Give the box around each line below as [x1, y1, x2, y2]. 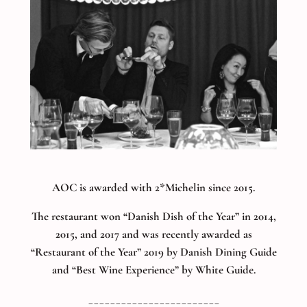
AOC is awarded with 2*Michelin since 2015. [52, 180, 255, 195]
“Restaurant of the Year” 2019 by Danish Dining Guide [30, 245, 277, 260]
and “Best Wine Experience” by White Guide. [51, 262, 256, 278]
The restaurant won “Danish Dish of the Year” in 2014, [31, 209, 276, 224]
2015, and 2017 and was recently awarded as [55, 227, 252, 242]
